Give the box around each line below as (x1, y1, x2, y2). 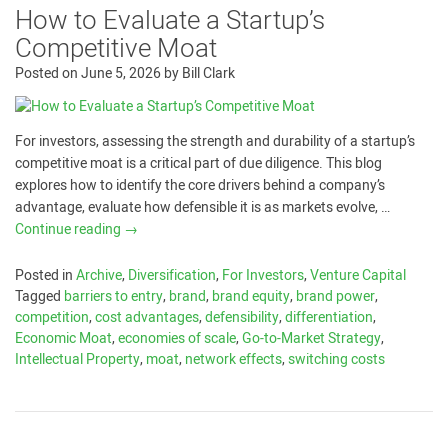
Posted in (15, 265, 76, 287)
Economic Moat (15, 328, 112, 350)
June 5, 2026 (81, 63, 161, 85)
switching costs (288, 349, 385, 371)
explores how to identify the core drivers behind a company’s (15, 175, 385, 197)
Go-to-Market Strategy (242, 328, 381, 350)
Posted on (15, 63, 81, 85)
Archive (76, 265, 122, 287)
